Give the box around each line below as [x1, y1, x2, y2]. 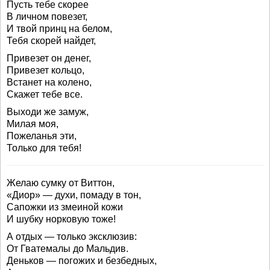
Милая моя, [7, 119, 58, 129]
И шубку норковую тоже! [7, 214, 116, 224]
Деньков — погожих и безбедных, [7, 256, 157, 266]
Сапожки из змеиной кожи [7, 202, 123, 212]
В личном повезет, [7, 11, 87, 22]
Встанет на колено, [7, 77, 92, 87]
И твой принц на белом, [7, 24, 112, 34]
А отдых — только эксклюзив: [7, 231, 137, 242]
